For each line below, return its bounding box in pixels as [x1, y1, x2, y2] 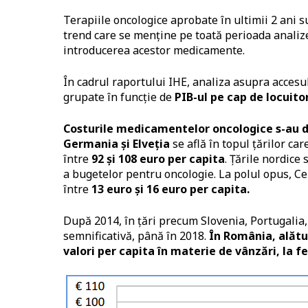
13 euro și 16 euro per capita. [91, 181, 250, 197]
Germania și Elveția [63, 135, 170, 151]
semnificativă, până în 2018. [63, 228, 209, 243]
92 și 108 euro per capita [91, 151, 225, 166]
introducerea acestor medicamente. [63, 42, 245, 58]
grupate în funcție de [63, 89, 175, 104]
